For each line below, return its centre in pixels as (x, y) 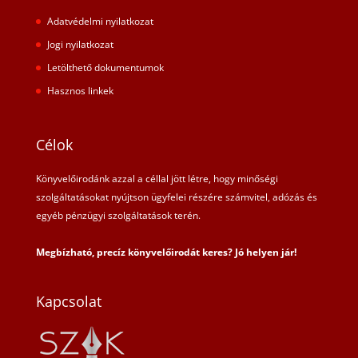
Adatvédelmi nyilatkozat (100, 21)
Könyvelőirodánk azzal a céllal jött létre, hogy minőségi (157, 178)
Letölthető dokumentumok (105, 67)
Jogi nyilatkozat (80, 44)
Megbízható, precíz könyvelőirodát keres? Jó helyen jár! (166, 252)
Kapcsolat (68, 302)
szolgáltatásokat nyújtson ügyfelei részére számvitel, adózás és (176, 197)
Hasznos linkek (80, 90)
